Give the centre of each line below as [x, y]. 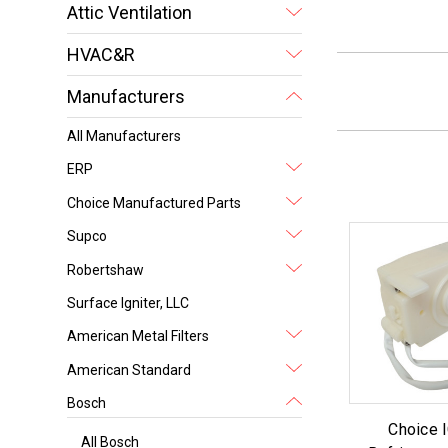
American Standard [129, 369]
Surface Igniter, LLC [128, 302]
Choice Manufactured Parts [154, 202]
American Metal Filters [138, 336]
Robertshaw [106, 269]
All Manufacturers [124, 135]
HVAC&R [101, 54]
